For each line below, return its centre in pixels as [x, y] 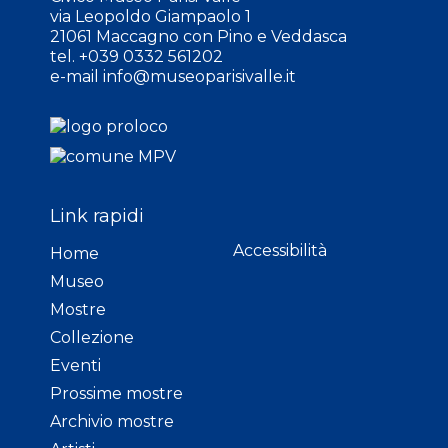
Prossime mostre [116, 394]
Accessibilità [280, 251]
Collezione [92, 338]
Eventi [75, 366]
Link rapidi [97, 216]
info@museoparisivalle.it [199, 77]
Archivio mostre [112, 422]
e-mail [76, 77]
